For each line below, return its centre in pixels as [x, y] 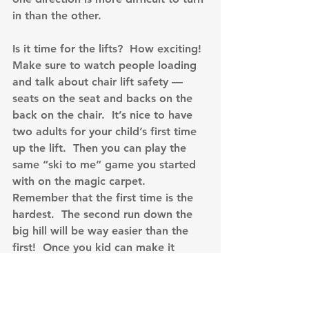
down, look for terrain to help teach [107, 264]
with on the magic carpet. [82, 181]
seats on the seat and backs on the [104, 99]
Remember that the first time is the [104, 198]
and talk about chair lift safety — [99, 82]
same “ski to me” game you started [106, 165]
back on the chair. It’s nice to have [104, 115]
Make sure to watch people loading [106, 66]
